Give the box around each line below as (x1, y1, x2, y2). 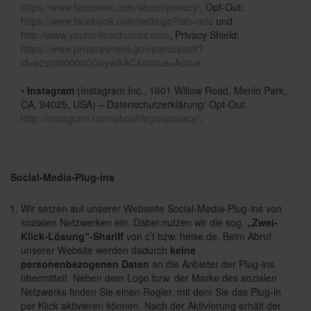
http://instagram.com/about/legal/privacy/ (21, 111, 199, 125)
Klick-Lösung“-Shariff (21, 229, 124, 243)
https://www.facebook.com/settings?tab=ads (21, 14, 213, 28)
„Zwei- (247, 215, 278, 229)
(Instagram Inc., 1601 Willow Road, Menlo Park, (74, 83, 287, 97)
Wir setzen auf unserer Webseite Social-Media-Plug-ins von (21, 201, 282, 215)
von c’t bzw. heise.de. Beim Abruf (124, 229, 271, 243)
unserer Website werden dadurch (21, 243, 170, 257)
